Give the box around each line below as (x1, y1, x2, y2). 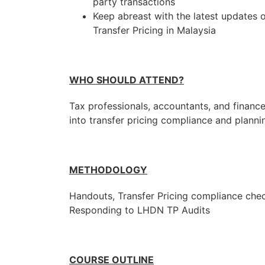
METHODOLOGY (69, 164, 147, 176)
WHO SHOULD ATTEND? (69, 74, 184, 86)
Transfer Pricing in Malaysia (93, 24, 216, 36)
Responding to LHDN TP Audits (69, 204, 210, 216)
